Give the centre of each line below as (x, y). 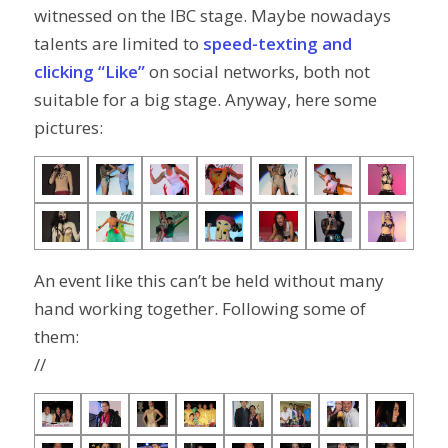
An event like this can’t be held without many (208, 280)
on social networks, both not (257, 71)
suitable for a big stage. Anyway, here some (205, 99)
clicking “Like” (89, 71)
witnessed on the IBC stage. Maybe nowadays (212, 15)
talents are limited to (116, 43)
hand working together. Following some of (199, 308)
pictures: (68, 127)
